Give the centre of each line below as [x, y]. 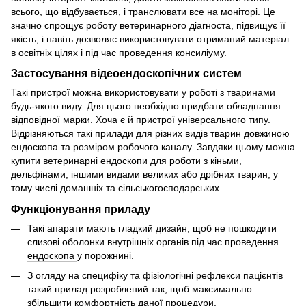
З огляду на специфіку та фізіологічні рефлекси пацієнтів [155, 275]
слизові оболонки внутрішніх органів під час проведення [153, 242]
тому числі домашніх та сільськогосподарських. [116, 188]
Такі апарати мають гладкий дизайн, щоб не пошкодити [152, 228]
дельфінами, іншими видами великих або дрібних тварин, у [144, 175]
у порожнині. [106, 256]
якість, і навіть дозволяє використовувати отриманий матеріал [150, 39]
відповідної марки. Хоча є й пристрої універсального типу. [141, 120]
